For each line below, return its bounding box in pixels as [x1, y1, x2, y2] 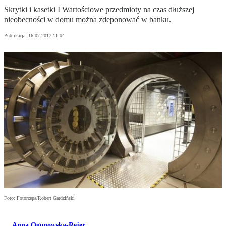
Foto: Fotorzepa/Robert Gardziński [4, 195, 75, 201]
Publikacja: [4, 33, 28, 39]
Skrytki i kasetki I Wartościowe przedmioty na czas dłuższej [4, 5, 194, 14]
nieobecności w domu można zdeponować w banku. [4, 15, 171, 24]
